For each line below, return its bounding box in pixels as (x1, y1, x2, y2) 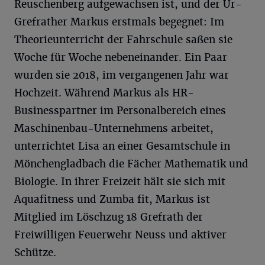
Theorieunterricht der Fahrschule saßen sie (14, 33, 232, 47)
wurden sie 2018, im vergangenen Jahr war (14, 69, 229, 82)
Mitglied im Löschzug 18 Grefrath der (14, 211, 203, 224)
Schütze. (14, 246, 56, 260)
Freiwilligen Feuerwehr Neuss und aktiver (14, 228, 227, 242)
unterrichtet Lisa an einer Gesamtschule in (14, 140, 230, 153)
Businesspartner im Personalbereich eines (14, 104, 226, 118)
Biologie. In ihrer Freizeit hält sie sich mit (14, 175, 225, 189)
